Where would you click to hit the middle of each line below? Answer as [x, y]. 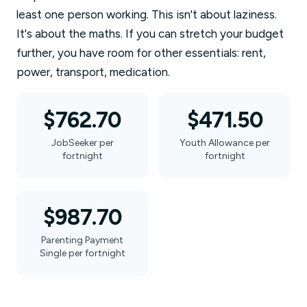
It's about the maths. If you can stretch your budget [150, 34]
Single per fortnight [82, 253]
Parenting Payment [82, 240]
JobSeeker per [82, 143]
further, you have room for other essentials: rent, [141, 53]
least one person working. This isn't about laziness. [147, 14]
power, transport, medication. [93, 72]
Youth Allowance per [225, 143]
